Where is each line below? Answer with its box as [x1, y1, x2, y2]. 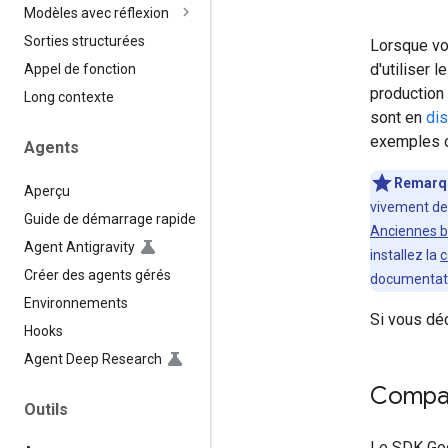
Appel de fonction [24, 61, 136, 78]
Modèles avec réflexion [24, 5, 169, 22]
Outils [24, 399, 68, 419]
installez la [370, 246, 440, 263]
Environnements [24, 294, 128, 311]
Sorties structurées [24, 33, 145, 50]
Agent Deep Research [24, 350, 162, 367]
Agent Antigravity [24, 238, 135, 255]
